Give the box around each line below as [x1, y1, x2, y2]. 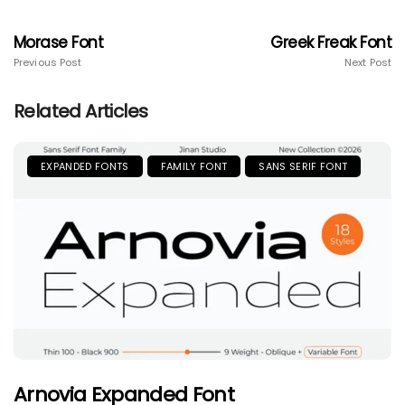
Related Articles [14, 99, 148, 125]
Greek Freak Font [270, 32, 391, 54]
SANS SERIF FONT [259, 159, 348, 174]
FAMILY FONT [160, 159, 228, 174]
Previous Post [14, 55, 82, 71]
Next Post [344, 55, 391, 71]
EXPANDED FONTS [41, 159, 129, 174]
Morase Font [14, 32, 104, 54]
